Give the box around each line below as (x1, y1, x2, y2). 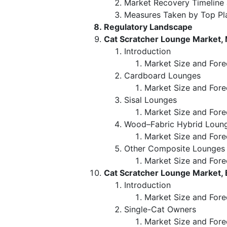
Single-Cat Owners (124, 204, 196, 214)
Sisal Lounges (124, 94, 177, 105)
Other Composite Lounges (124, 143, 225, 154)
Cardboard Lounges (124, 70, 201, 81)
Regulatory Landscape (104, 21, 193, 32)
